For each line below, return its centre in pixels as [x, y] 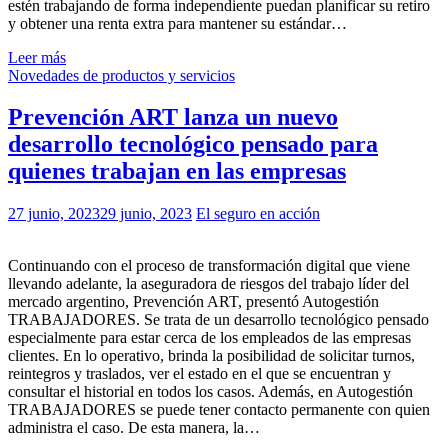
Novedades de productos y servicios [121, 75]
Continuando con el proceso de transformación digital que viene [209, 266]
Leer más [37, 57]
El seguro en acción [258, 214]
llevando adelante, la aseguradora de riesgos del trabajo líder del [208, 284]
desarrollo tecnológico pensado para [193, 144]
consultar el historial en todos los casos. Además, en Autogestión [210, 392]
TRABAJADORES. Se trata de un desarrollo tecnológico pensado [218, 320]
